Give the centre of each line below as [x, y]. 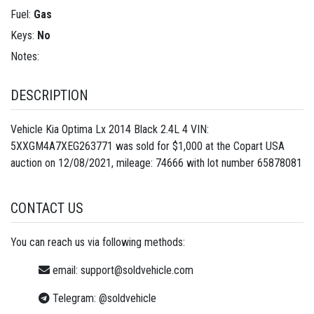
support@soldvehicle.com [137, 270]
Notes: [25, 57]
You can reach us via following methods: [98, 242]
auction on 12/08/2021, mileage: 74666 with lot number [134, 163]
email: [65, 270]
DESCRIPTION [49, 95]
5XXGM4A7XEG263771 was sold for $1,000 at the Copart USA [148, 146]
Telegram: [74, 298]
